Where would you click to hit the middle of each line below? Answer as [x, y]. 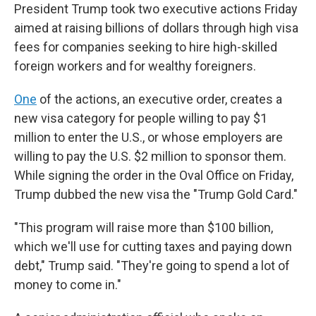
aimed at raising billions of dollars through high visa [156, 28]
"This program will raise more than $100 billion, [144, 227]
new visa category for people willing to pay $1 [141, 118]
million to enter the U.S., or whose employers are [148, 137]
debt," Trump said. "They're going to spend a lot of [152, 266]
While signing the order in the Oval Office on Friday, [154, 175]
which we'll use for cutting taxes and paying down [153, 247]
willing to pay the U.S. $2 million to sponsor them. [150, 156]
